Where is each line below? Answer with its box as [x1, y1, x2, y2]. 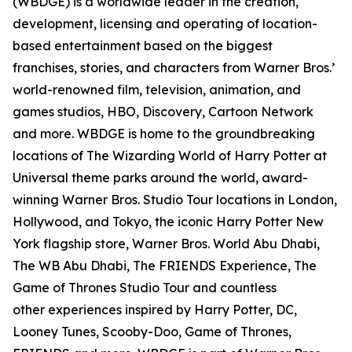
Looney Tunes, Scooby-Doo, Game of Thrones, [13, 324, 291, 340]
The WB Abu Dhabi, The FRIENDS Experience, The [13, 258, 317, 274]
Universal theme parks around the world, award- [13, 170, 308, 186]
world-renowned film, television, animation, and [13, 82, 301, 98]
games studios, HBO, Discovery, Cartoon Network [13, 104, 313, 120]
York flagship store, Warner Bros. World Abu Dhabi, [13, 236, 320, 252]
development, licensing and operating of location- [13, 16, 317, 32]
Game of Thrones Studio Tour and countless [13, 280, 277, 296]
